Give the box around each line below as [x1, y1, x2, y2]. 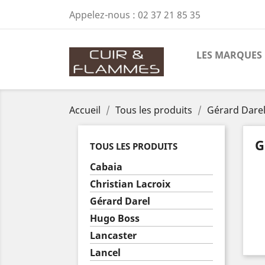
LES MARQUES [196, 49, 262, 62]
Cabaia [90, 160, 122, 173]
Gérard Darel [90, 195, 150, 208]
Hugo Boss [90, 212, 140, 225]
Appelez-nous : [69, 8, 138, 21]
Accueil [69, 104, 101, 117]
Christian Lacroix [90, 177, 170, 190]
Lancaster [90, 229, 137, 242]
